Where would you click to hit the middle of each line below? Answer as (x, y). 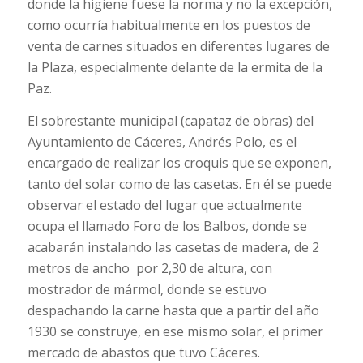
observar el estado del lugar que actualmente (164, 205)
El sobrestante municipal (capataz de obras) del (170, 121)
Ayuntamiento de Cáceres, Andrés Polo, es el (162, 142)
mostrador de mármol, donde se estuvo (147, 290)
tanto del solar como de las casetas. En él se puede (179, 184)
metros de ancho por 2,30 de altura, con (149, 269)
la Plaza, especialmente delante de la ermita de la (175, 68)
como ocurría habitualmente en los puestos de (169, 26)
